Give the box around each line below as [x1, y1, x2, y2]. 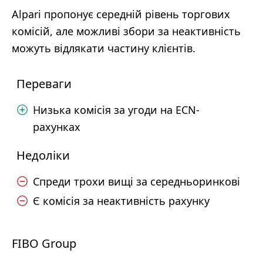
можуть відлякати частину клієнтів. [12, 41, 195, 55]
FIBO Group [12, 235, 76, 251]
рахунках [33, 120, 80, 134]
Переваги [16, 76, 72, 92]
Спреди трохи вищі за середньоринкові [33, 174, 240, 188]
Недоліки [16, 147, 70, 163]
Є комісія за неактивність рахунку [33, 194, 210, 208]
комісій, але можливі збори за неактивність [12, 24, 241, 38]
